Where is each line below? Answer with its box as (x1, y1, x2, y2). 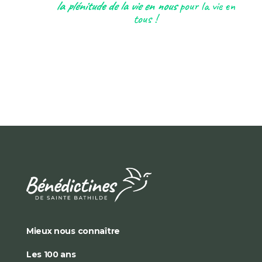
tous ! (133, 11, 158, 27)
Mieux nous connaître (26, 226, 120, 236)
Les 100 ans (26, 249, 76, 260)
